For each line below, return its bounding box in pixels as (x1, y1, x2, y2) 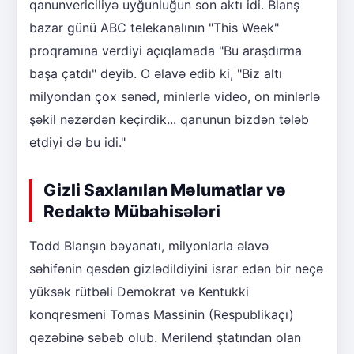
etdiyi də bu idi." (29, 134, 126, 151)
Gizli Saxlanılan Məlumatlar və (43, 180, 286, 201)
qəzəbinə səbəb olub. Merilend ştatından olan (29, 330, 301, 346)
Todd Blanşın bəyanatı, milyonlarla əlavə (29, 238, 269, 254)
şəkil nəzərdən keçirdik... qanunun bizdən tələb (29, 111, 309, 128)
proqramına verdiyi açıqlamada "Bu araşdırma (29, 43, 302, 59)
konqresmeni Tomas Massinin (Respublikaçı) (29, 307, 294, 323)
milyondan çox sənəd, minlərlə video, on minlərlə (29, 88, 320, 105)
